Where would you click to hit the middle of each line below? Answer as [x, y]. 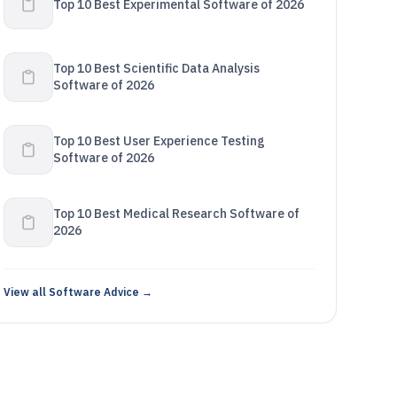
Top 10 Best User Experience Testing [159, 141]
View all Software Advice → [78, 292]
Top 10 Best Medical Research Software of [176, 214]
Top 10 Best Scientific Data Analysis [156, 68]
